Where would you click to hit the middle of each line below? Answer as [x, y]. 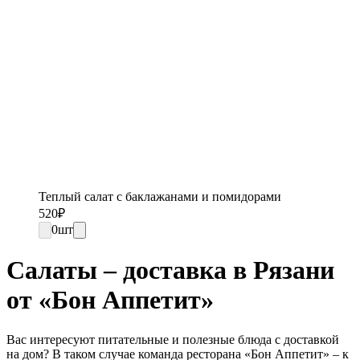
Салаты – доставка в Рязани [170, 270]
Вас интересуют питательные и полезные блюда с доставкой [173, 339]
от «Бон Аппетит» [110, 300]
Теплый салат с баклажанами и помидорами [160, 196]
